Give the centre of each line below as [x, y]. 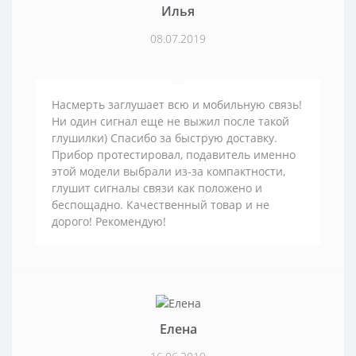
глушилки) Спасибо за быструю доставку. [164, 137]
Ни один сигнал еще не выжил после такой [170, 121]
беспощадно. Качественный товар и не [161, 204]
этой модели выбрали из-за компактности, [168, 171]
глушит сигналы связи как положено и [157, 188]
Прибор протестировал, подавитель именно [174, 154]
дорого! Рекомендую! [109, 221]
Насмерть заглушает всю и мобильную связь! [177, 104]
